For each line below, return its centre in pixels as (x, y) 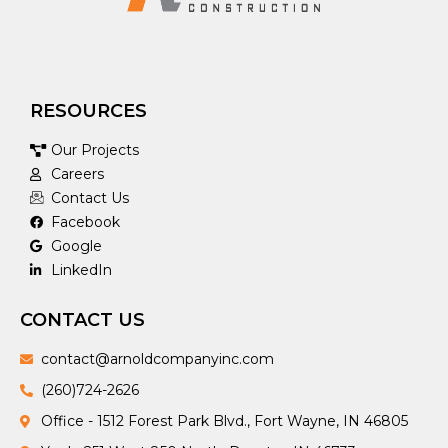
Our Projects (95, 150)
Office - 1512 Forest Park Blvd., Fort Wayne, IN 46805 (225, 421)
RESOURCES (88, 111)
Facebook (86, 222)
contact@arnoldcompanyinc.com (158, 359)
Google (77, 246)
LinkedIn (82, 270)
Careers (78, 174)
